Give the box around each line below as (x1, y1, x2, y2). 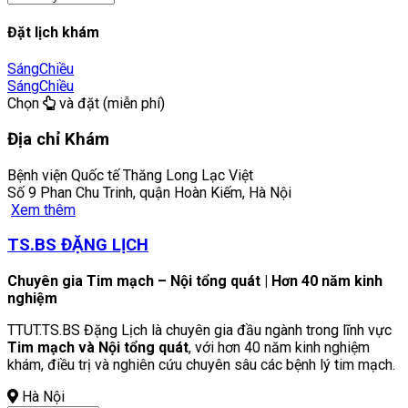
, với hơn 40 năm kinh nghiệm (189, 339, 370, 357)
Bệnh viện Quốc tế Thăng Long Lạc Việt (7, 166, 253, 184)
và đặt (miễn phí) (56, 95, 165, 113)
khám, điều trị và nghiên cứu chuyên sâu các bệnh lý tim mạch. (7, 356, 395, 374)
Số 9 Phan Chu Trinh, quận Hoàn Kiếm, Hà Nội (7, 183, 291, 201)
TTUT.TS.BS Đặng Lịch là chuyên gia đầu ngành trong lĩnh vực (7, 321, 392, 340)
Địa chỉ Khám (7, 128, 109, 149)
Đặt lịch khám (7, 23, 99, 41)
